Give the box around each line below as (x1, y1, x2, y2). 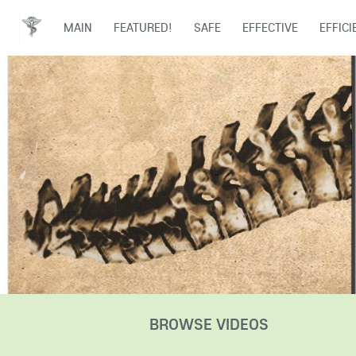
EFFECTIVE (242, 20, 298, 35)
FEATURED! (113, 20, 172, 35)
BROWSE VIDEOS (149, 314, 269, 334)
